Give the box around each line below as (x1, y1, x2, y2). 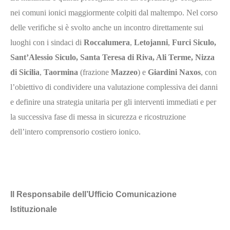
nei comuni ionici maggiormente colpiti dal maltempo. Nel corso (10, 8, 218, 17)
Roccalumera (84, 37, 130, 47)
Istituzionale (10, 204, 57, 214)
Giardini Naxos (148, 67, 201, 76)
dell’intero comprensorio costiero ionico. (10, 127, 141, 136)
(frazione (78, 67, 111, 76)
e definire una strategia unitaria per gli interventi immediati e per (10, 97, 216, 106)
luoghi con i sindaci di (10, 37, 84, 47)
